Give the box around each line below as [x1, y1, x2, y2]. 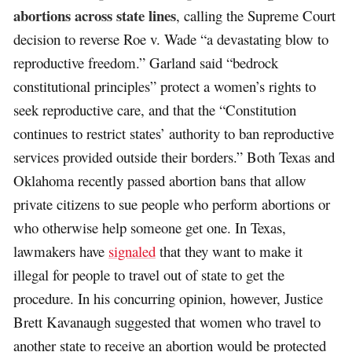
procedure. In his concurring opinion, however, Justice [13, 288, 324, 309]
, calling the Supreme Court [176, 5, 336, 26]
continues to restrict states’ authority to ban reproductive [13, 123, 335, 144]
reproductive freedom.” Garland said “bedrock [13, 53, 279, 73]
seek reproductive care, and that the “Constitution [13, 100, 297, 120]
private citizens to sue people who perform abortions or [13, 194, 331, 214]
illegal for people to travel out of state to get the [13, 265, 285, 285]
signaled [108, 241, 156, 262]
